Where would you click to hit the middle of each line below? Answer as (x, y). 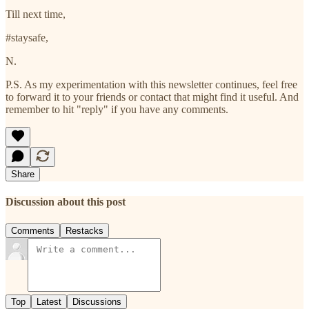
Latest (49, 301)
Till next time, (36, 14)
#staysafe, (27, 38)
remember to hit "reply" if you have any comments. (117, 110)
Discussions (97, 301)
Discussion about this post (66, 202)
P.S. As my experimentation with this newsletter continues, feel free (151, 85)
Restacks (84, 230)
